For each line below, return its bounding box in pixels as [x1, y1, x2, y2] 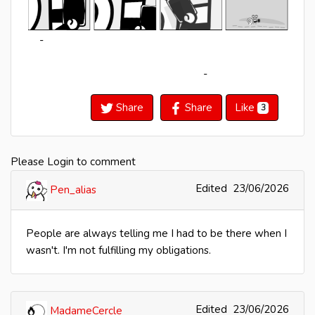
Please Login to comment [11, 155, 136, 169]
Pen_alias [50, 182, 96, 197]
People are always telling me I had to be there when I [26, 226, 287, 241]
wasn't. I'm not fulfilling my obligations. [26, 243, 211, 258]
